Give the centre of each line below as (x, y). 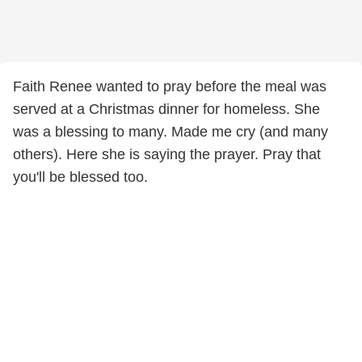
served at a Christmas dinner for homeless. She (166, 109)
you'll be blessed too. (80, 177)
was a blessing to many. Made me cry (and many (170, 132)
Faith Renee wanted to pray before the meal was (170, 86)
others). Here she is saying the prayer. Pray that (167, 154)
